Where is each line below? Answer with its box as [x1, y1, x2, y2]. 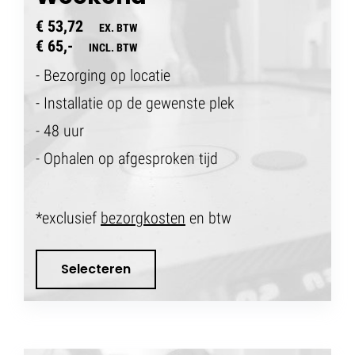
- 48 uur [36, 120, 88, 140]
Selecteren [61, 260, 131, 279]
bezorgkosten [101, 208, 185, 227]
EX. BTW [99, 21, 137, 34]
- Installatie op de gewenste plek [36, 93, 235, 113]
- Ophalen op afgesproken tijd [36, 148, 218, 168]
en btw [185, 208, 231, 227]
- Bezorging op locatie [36, 65, 170, 85]
